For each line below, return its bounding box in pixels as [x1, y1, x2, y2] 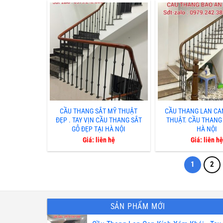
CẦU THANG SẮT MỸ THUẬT [60, 107, 138, 116]
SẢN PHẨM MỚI [110, 201, 166, 211]
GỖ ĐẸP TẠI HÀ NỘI [72, 125, 126, 134]
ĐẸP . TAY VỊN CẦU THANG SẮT [55, 116, 142, 125]
